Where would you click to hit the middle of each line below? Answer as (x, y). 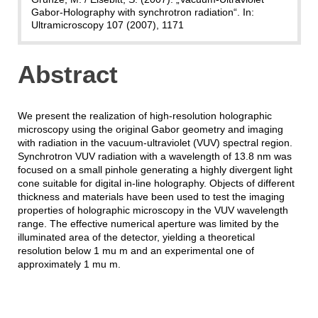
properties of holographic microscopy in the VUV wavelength (153, 210)
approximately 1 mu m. (69, 264)
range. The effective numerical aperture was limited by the (148, 224)
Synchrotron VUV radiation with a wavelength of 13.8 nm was (154, 157)
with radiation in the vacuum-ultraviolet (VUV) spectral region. (155, 143)
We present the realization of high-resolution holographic (144, 116)
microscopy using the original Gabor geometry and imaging (150, 130)
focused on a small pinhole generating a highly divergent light (155, 170)
